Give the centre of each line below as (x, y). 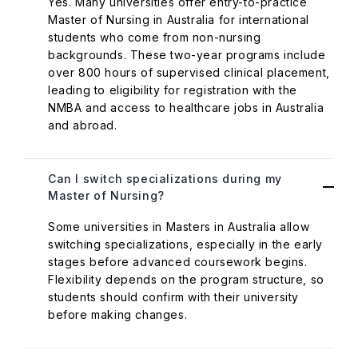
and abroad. (83, 125)
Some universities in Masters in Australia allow (179, 227)
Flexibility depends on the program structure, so (186, 279)
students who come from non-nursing (155, 37)
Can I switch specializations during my (165, 179)
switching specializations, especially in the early (186, 244)
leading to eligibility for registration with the (173, 90)
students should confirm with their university (174, 297)
